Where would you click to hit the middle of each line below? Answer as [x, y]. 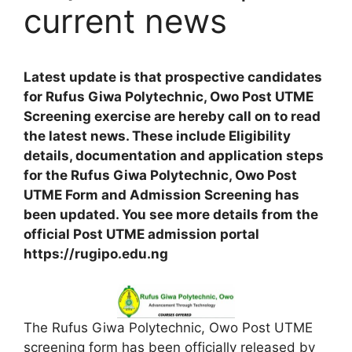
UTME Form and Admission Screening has [161, 195]
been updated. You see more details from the [171, 214]
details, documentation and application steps [174, 156]
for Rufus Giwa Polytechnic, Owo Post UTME [169, 97]
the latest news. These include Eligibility [157, 136]
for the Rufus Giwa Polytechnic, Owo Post [160, 175]
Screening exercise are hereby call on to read [172, 116]
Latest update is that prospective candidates [173, 77]
